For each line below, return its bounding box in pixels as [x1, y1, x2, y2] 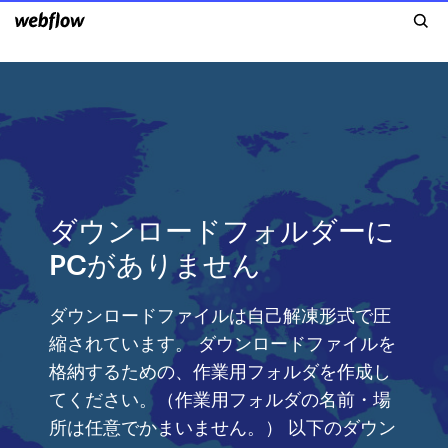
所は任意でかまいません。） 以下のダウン [49, 413, 397, 438]
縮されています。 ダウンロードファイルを [49, 329, 397, 354]
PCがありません [49, 244, 262, 281]
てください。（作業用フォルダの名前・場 [49, 385, 392, 410]
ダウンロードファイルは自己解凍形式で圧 [49, 301, 392, 326]
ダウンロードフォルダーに [49, 210, 396, 247]
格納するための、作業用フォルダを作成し [49, 357, 392, 382]
